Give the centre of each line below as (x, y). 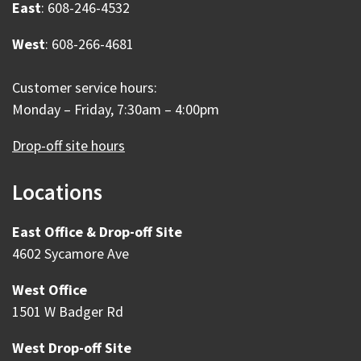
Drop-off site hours (68, 145)
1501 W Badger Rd (68, 311)
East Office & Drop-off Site (97, 232)
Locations (57, 192)
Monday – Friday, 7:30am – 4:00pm (116, 109)
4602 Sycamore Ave (71, 253)
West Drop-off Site (72, 348)
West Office (50, 290)
